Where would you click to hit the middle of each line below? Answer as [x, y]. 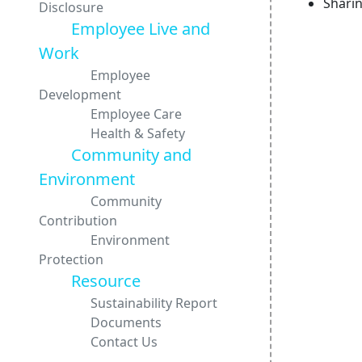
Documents [100, 322]
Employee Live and [124, 29]
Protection [71, 259]
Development [80, 95]
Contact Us [98, 342]
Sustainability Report [128, 303]
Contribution [78, 221]
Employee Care [110, 114]
